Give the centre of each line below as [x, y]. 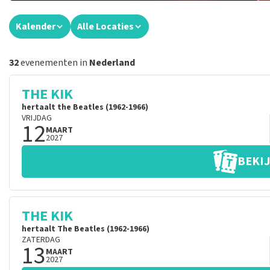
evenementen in [54, 63]
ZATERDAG [41, 240]
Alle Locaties [105, 27]
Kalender [36, 27]
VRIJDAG [37, 118]
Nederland [112, 63]
